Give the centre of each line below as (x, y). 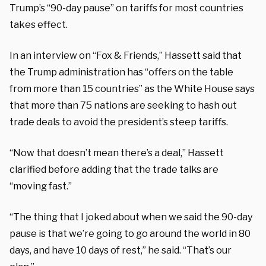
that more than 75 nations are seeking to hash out (123, 105)
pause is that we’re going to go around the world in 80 (130, 233)
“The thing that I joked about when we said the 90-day (131, 217)
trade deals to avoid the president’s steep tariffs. (119, 122)
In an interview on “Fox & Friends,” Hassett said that (126, 55)
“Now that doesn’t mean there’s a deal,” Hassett (117, 153)
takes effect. (39, 24)
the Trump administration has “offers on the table (121, 72)
